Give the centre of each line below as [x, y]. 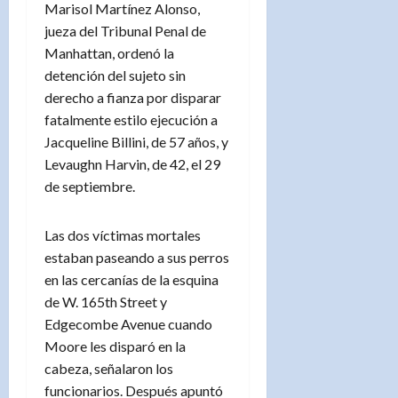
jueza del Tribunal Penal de [125, 30]
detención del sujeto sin [115, 75]
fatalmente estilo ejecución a [131, 119]
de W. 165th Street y [106, 301]
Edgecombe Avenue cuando [128, 323]
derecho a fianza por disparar [133, 97]
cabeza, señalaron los [109, 368]
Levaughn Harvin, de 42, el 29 [132, 163]
